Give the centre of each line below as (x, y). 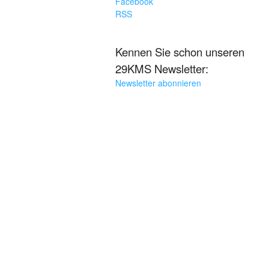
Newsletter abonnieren (158, 83)
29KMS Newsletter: (162, 68)
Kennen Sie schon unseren (180, 51)
